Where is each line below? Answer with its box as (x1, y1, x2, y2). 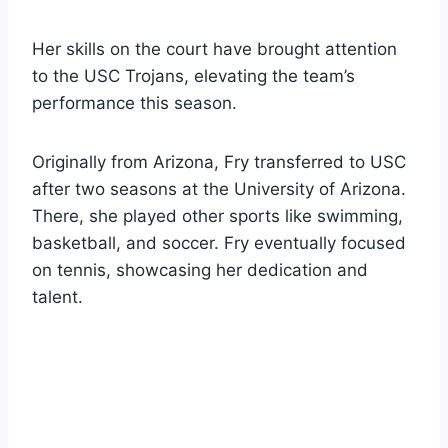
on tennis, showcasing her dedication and (32, 259, 368, 280)
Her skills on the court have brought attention (32, 38, 397, 59)
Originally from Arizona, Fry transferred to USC (32, 151, 406, 172)
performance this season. (32, 92, 237, 113)
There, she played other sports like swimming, (32, 205, 403, 226)
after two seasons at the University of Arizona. (32, 178, 406, 199)
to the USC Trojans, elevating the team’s (32, 65, 355, 86)
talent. (32, 286, 83, 307)
